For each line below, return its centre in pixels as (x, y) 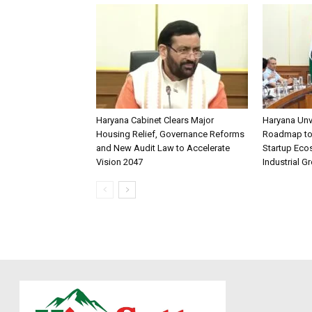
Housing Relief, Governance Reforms (170, 134)
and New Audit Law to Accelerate (163, 148)
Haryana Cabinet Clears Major (155, 120)
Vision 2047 (119, 162)
